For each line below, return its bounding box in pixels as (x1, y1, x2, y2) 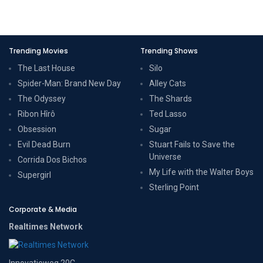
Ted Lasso (149, 109, 187, 119)
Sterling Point (149, 182, 199, 192)
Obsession (18, 124, 56, 134)
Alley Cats (149, 78, 186, 88)
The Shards (149, 93, 192, 103)
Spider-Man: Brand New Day (18, 78, 121, 88)
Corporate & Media (9, 204, 77, 214)
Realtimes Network (9, 221, 83, 231)
